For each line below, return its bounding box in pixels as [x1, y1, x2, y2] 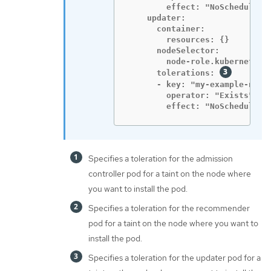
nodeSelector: [128, 46, 220, 56]
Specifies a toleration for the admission [88, 153, 233, 165]
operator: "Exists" [128, 91, 253, 100]
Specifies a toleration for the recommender [88, 203, 250, 214]
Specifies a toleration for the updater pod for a [88, 252, 261, 264]
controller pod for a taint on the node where [88, 168, 251, 180]
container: [128, 24, 205, 34]
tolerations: [128, 68, 220, 78]
